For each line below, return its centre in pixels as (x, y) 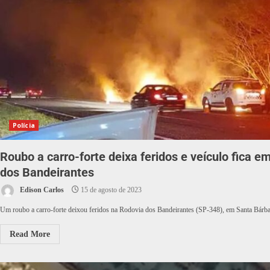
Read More (30, 234)
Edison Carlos (41, 190)
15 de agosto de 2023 (110, 190)
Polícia (24, 126)
